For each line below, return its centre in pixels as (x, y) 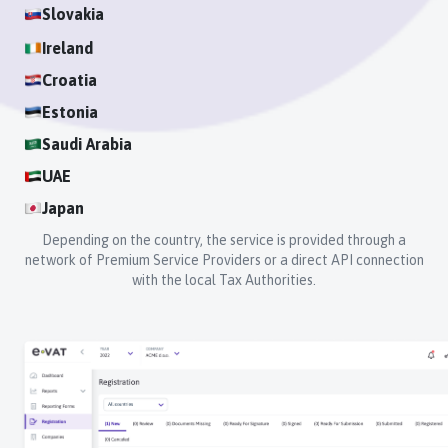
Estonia (70, 112)
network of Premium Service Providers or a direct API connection (224, 260)
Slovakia (73, 14)
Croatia (69, 80)
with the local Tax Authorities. (224, 280)
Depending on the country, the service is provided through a (224, 240)
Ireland (67, 48)
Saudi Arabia (87, 144)
